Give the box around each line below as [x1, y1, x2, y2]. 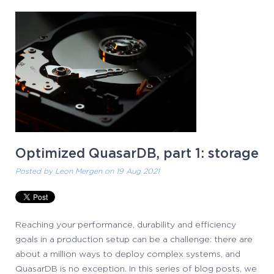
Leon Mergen [55, 168, 102, 176]
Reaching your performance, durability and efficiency [15, 221, 236, 230]
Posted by [15, 168, 55, 176]
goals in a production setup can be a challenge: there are [15, 235, 253, 245]
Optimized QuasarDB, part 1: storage [15, 147, 259, 161]
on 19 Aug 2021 [102, 168, 160, 176]
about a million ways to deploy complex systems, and [15, 250, 240, 259]
